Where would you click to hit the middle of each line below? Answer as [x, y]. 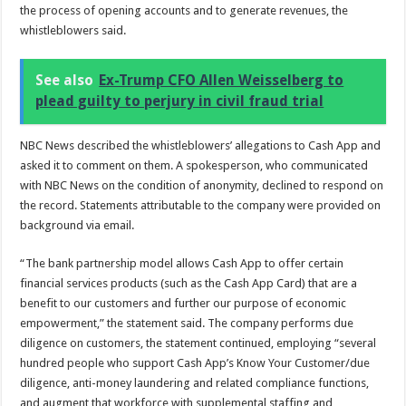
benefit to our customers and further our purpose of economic [184, 303]
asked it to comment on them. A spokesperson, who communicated [194, 165]
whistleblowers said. [73, 30]
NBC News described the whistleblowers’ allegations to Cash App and [201, 145]
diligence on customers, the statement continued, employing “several [198, 343]
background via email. [77, 225]
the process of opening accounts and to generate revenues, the [184, 10]
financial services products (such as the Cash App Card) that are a [189, 283]
